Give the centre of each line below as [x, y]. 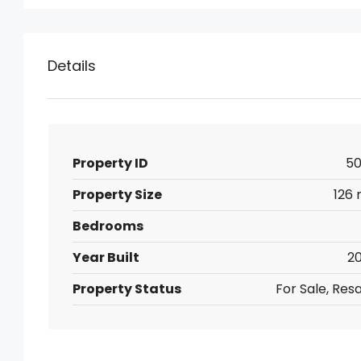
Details [72, 66]
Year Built [106, 257]
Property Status [127, 289]
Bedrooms [108, 226]
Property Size [117, 195]
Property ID [110, 163]
